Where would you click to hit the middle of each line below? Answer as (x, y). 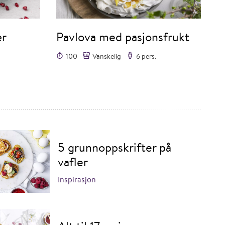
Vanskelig (107, 57)
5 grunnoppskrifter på (114, 147)
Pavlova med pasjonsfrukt (123, 37)
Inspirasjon (77, 179)
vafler (73, 161)
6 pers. (146, 57)
